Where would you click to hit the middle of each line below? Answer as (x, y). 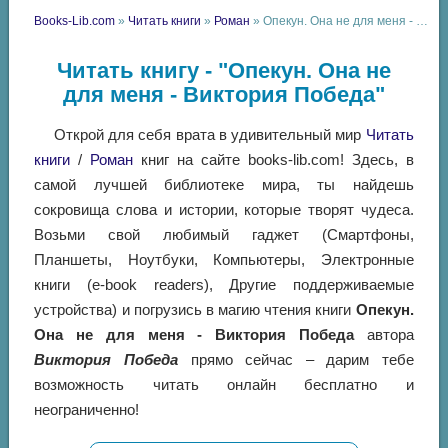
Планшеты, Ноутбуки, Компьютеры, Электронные (224, 260)
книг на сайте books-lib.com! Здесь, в (273, 160)
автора (383, 335)
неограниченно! (87, 410)
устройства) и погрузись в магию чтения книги (195, 310)
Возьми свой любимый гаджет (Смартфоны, (224, 235)
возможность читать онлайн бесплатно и (224, 385)
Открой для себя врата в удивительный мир (209, 135)
